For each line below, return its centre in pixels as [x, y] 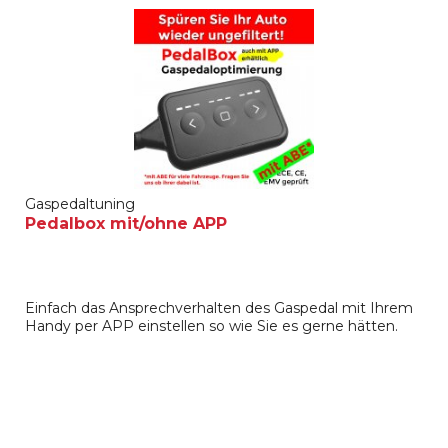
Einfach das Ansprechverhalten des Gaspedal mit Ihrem [219, 307]
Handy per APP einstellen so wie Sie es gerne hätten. [212, 325]
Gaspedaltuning [80, 203]
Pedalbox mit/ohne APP [126, 223]
